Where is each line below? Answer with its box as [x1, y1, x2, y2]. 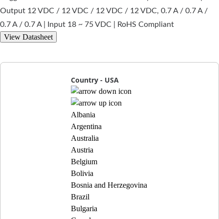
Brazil [71, 193, 90, 201]
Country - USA [71, 75, 119, 85]
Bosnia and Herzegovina [71, 181, 148, 190]
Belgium [71, 157, 98, 166]
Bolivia [71, 169, 94, 178]
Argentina [71, 122, 102, 131]
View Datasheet [4, 33, 53, 42]
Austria [71, 146, 94, 154]
